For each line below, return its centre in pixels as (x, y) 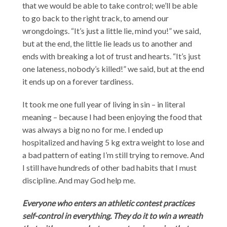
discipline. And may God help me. (79, 180)
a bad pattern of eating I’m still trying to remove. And (113, 155)
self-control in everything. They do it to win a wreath (113, 215)
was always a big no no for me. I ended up (93, 129)
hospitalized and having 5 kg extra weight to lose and (113, 142)
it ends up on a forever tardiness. (78, 81)
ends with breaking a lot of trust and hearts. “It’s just (112, 56)
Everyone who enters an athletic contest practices (109, 203)
